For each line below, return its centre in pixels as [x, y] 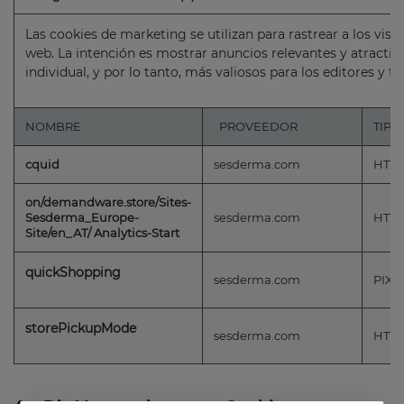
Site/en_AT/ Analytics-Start [102, 232]
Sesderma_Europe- [82, 217]
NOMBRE [55, 126]
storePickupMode [81, 328]
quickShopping [73, 272]
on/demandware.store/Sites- [108, 202]
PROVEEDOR [256, 126]
